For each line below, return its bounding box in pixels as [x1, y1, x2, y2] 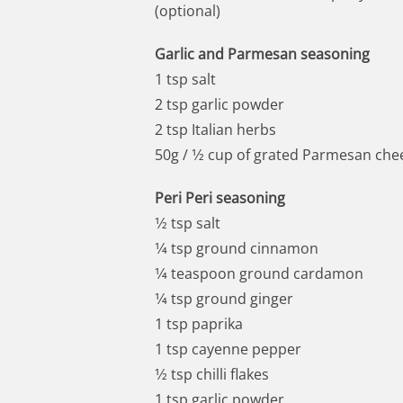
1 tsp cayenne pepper [155, 338, 301, 359]
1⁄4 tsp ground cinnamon [155, 237, 318, 258]
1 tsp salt [155, 68, 216, 89]
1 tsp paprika [155, 313, 243, 334]
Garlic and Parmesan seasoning [155, 43, 370, 64]
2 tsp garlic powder [155, 94, 284, 114]
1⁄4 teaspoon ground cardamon [155, 263, 363, 283]
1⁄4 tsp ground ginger [155, 288, 293, 309]
